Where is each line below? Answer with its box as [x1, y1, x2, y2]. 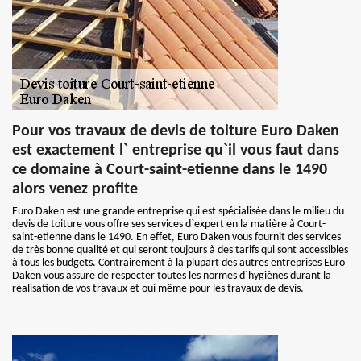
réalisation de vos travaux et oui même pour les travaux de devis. [12, 283, 304, 295]
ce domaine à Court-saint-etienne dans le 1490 [12, 162, 327, 178]
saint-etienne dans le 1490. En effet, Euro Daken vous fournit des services [12, 231, 341, 243]
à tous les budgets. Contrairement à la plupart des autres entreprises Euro [12, 257, 345, 269]
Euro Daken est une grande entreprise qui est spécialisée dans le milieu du [12, 205, 344, 218]
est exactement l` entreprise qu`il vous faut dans [12, 143, 339, 159]
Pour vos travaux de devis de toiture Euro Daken [12, 123, 339, 139]
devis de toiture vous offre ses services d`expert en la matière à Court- [12, 218, 326, 230]
